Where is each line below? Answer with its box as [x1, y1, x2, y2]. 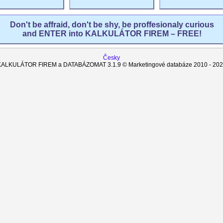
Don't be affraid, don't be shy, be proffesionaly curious [9, 20, 214, 29]
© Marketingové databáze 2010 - [120, 61, 213, 68]
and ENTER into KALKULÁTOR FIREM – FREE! [22, 29, 202, 38]
